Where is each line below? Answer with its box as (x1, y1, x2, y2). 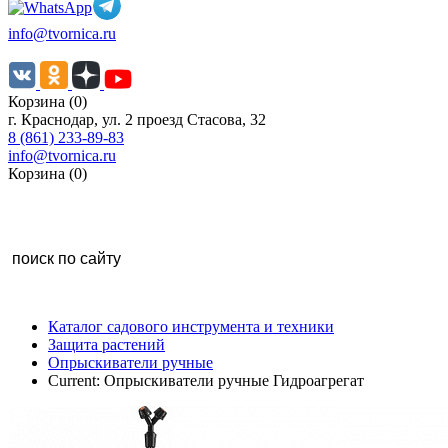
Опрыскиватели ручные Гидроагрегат (104, 372, 364, 389)
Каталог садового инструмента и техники (48, 318, 334, 335)
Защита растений (48, 336, 165, 353)
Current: (48, 372, 104, 389)
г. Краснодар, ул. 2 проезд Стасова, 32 (8, 111, 266, 128)
